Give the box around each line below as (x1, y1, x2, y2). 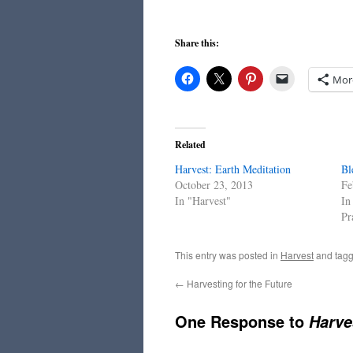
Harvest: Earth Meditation (175, 162, 291, 176)
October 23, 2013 (175, 177, 253, 192)
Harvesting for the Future (184, 277, 292, 290)
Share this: (175, 36, 219, 50)
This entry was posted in (175, 248, 281, 262)
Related (175, 138, 206, 151)
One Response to (175, 310, 309, 333)
